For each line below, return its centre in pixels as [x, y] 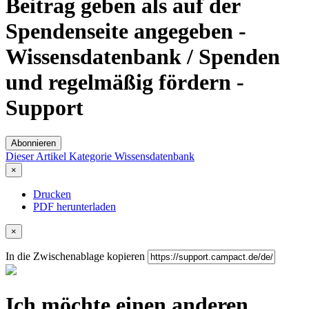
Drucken [52, 194]
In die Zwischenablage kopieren [75, 256]
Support [44, 108]
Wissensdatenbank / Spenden [143, 57]
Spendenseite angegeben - [126, 31]
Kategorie [92, 156]
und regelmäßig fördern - [125, 82]
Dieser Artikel [37, 156]
